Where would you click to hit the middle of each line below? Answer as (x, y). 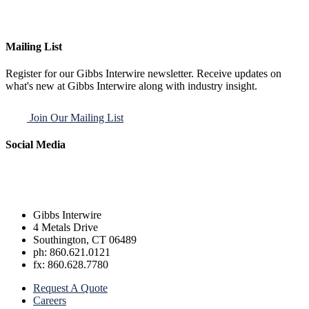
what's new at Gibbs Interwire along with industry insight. (131, 86)
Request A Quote (70, 288)
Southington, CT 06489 (85, 239)
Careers (50, 300)
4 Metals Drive (66, 227)
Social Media (36, 145)
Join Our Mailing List (77, 118)
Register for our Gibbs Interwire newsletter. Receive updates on (143, 74)
